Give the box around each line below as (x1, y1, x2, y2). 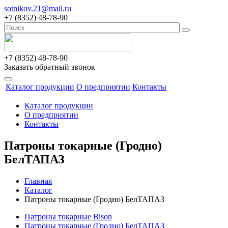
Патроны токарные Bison (24, 212, 112, 221)
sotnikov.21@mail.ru (4, 4, 71, 13)
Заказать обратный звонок (4, 63, 95, 71)
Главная (24, 176, 52, 185)
